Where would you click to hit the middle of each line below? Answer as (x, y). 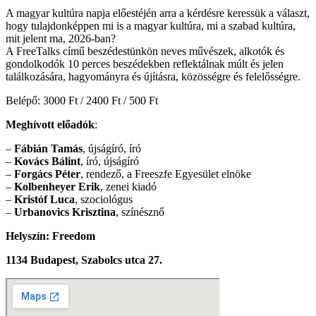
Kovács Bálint (47, 161)
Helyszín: (29, 236)
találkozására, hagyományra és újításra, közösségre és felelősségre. (153, 76)
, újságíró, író (112, 148)
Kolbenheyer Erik (57, 186)
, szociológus (104, 199)
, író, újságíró (110, 161)
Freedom (74, 236)
